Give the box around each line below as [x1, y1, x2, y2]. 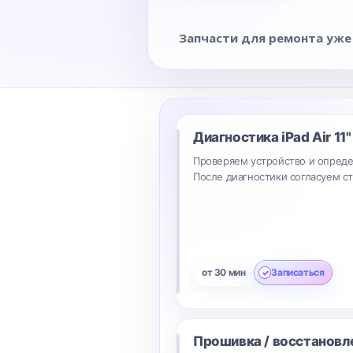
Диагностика [193, 129, 282, 145]
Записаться [271, 266, 325, 278]
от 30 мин [202, 266, 246, 278]
